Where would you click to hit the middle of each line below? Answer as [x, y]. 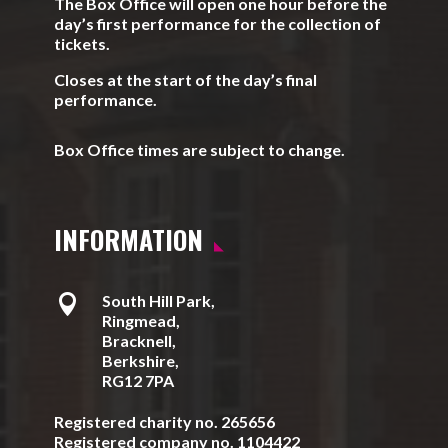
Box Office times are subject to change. [200, 149]
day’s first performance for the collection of [218, 23]
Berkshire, [140, 360]
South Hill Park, [158, 300]
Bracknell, [138, 340]
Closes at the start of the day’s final [186, 79]
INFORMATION [129, 239]
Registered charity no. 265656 [165, 421]
